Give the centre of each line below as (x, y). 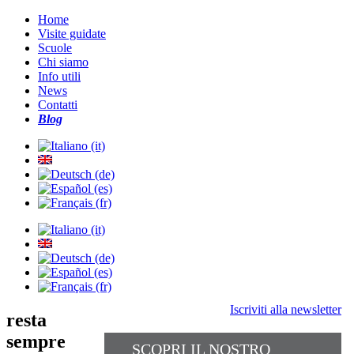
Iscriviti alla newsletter (286, 309)
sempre (36, 341)
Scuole (55, 48)
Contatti (58, 105)
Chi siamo (63, 62)
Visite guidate (72, 34)
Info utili (59, 76)
